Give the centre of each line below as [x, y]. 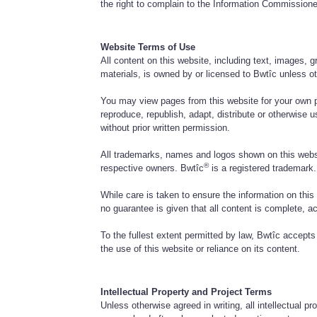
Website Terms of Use [148, 47]
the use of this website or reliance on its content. [201, 248]
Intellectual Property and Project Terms [186, 292]
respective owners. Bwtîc [152, 168]
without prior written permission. [166, 127]
